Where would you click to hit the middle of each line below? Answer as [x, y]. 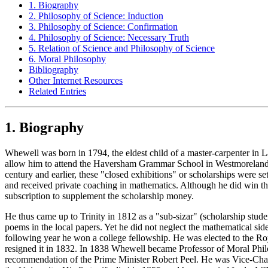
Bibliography [54, 70]
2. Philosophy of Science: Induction [96, 16]
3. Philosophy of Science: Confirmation [103, 27]
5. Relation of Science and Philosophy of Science [122, 48]
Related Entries [57, 92]
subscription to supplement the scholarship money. [99, 196]
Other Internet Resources [76, 81]
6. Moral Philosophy [67, 59]
